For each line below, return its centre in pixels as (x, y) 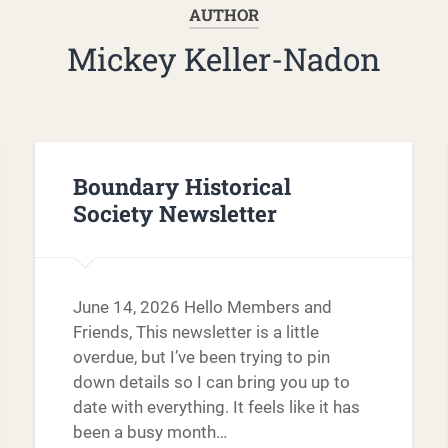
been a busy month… (149, 432)
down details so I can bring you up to (211, 382)
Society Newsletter (174, 212)
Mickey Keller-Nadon (224, 59)
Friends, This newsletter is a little (195, 332)
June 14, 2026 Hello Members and (202, 307)
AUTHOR (224, 15)
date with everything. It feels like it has (216, 407)
